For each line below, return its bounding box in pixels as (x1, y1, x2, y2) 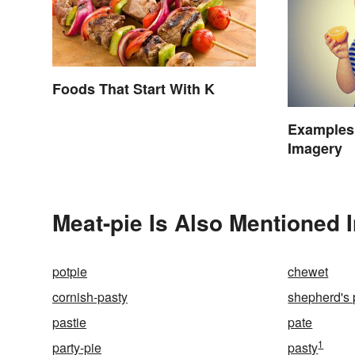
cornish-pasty (52, 287, 128, 306)
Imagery (288, 137, 343, 158)
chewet (288, 261, 329, 281)
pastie (52, 312, 86, 331)
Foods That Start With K (52, 78, 215, 100)
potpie (52, 261, 87, 281)
